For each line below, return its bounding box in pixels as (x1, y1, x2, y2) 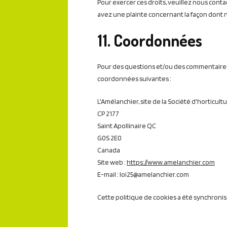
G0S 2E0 (97, 133, 122, 142)
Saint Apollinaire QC (97, 121, 156, 130)
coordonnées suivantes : (97, 74, 171, 83)
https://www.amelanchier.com (127, 158, 215, 166)
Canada (97, 145, 120, 154)
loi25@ (120, 170, 138, 178)
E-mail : (97, 170, 120, 178)
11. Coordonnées (97, 29, 202, 51)
